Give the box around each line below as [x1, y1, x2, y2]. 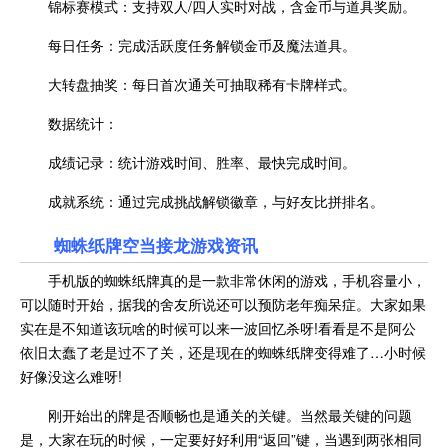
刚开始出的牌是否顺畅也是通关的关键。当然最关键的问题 [48, 404, 412, 425]
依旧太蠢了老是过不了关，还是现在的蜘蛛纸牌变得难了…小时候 [20, 341, 426, 362]
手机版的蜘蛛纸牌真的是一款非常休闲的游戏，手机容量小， [48, 269, 426, 290]
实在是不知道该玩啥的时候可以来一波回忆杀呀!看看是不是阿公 [20, 317, 416, 338]
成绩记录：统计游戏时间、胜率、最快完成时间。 [48, 151, 356, 172]
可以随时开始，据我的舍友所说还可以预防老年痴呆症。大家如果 [20, 293, 426, 314]
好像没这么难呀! [20, 365, 122, 386]
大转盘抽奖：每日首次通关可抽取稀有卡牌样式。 [48, 73, 356, 94]
